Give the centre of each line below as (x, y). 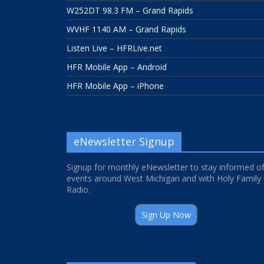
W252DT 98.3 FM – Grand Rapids (130, 11)
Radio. (78, 190)
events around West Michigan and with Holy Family (164, 179)
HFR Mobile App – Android (117, 67)
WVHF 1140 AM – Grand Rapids (126, 29)
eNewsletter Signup (124, 142)
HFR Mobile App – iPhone (115, 86)
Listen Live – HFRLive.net (114, 48)
